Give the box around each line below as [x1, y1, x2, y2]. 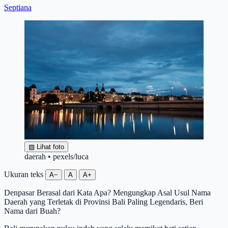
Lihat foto [35, 143, 64, 151]
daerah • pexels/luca [24, 152, 89, 161]
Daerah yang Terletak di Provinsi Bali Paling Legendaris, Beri [4, 197, 203, 207]
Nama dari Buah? [4, 207, 61, 216]
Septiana [4, 3, 32, 12]
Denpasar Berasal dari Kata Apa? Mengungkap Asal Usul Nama [4, 188, 211, 197]
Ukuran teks [4, 170, 43, 179]
